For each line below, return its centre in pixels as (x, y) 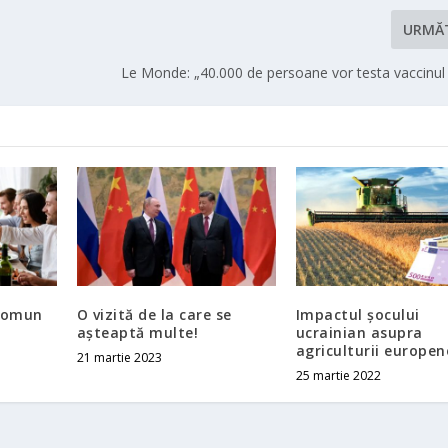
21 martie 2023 (119, 357)
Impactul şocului (357, 314)
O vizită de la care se (154, 314)
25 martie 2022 (338, 375)
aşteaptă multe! (137, 332)
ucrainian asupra (359, 332)
